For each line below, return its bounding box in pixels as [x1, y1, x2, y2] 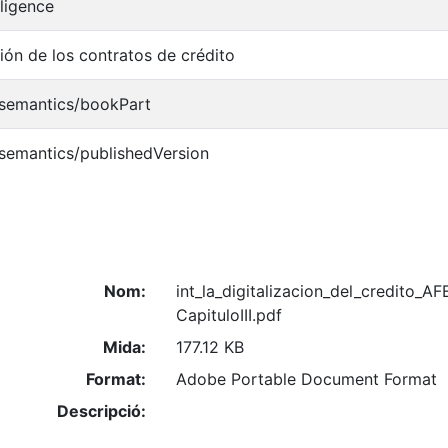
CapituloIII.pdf [175, 305, 282, 326]
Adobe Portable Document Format [175, 369, 437, 390]
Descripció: [56, 401, 146, 422]
